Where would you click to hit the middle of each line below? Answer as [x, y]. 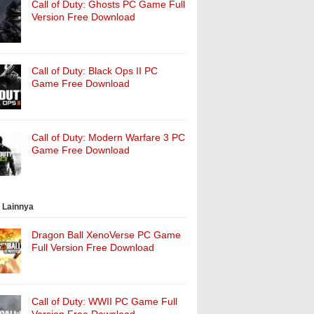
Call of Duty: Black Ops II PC [95, 71]
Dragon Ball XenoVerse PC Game [106, 235]
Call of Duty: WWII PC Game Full [104, 301]
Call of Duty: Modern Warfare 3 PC [108, 137]
